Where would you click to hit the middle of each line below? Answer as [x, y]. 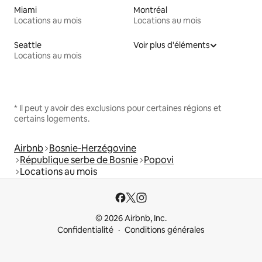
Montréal [150, 10]
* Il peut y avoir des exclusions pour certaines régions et [118, 108]
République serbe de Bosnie [79, 160]
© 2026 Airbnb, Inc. [131, 218]
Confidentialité [85, 230]
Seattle [28, 45]
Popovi [159, 160]
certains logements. [52, 119]
